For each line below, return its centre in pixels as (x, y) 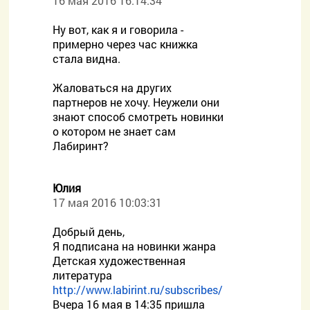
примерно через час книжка (126, 44)
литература (83, 275)
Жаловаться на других (112, 88)
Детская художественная (119, 261)
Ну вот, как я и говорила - (118, 29)
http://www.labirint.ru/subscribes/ (138, 290)
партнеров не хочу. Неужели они (136, 102)
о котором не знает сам (115, 131)
